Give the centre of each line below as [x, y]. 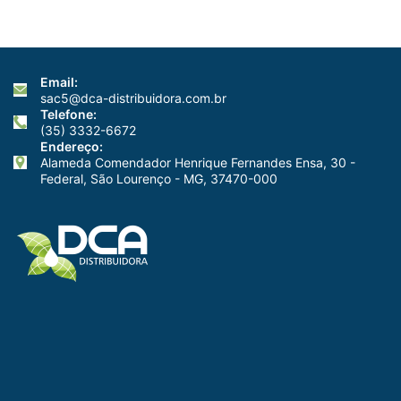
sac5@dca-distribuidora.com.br [133, 98]
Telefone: [68, 114]
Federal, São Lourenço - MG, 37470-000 [159, 178]
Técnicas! [351, 38]
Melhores [351, 14]
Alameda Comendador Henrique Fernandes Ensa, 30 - [198, 162]
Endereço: [72, 146]
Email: [59, 81]
